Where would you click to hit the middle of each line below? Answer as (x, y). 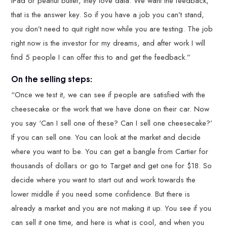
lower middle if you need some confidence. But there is (101, 194)
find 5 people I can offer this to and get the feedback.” (101, 57)
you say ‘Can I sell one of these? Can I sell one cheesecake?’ (112, 123)
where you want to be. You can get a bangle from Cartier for (110, 152)
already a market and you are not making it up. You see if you (111, 208)
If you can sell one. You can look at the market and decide (106, 137)
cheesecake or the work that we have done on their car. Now (110, 109)
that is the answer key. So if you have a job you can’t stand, (108, 14)
